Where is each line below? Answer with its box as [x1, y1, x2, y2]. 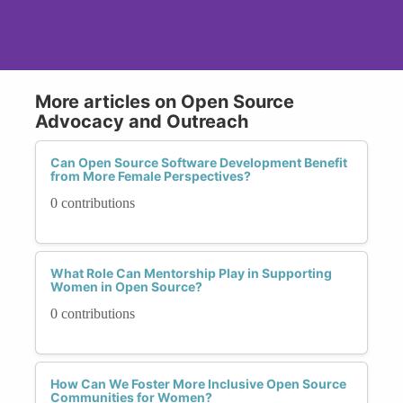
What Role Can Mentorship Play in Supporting [50, 264, 332, 281]
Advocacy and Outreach [35, 110, 248, 132]
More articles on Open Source [35, 90, 294, 112]
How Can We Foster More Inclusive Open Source [50, 375, 346, 391]
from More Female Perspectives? [50, 167, 251, 184]
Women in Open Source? [50, 278, 202, 294]
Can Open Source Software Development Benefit [50, 154, 347, 170]
